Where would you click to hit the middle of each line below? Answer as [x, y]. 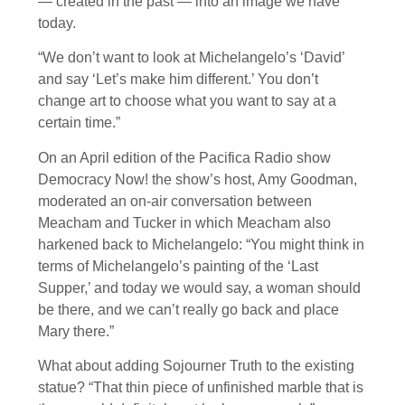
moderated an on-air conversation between [175, 201]
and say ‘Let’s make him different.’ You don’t [178, 80]
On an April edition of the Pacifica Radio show [184, 157]
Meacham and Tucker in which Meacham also [184, 222]
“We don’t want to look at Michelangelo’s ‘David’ [191, 58]
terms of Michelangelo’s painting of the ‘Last [178, 266]
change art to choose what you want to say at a [187, 101]
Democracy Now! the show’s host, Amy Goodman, [198, 179]
